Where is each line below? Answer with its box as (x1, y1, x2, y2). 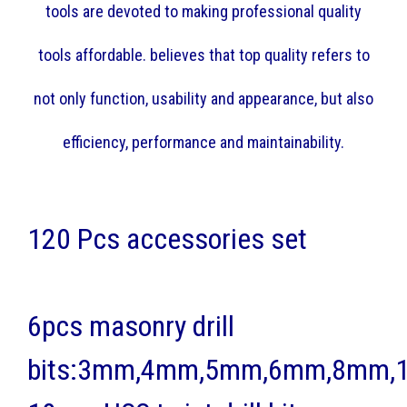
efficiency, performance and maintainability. (63, 132, 344, 152)
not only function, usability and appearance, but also (34, 88, 373, 108)
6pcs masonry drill (27, 308, 234, 343)
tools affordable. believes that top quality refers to (37, 45, 370, 65)
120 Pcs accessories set (27, 221, 307, 256)
